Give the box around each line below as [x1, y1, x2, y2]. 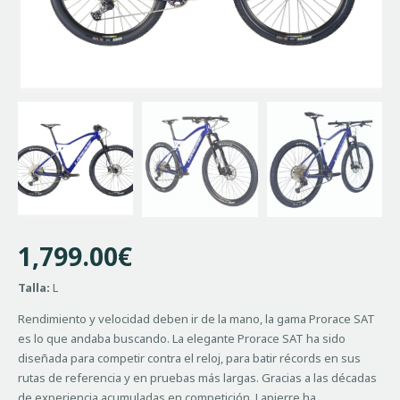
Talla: [18, 279, 50, 296]
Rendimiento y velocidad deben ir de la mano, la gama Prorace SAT [18, 310, 375, 327]
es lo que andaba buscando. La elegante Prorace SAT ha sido [18, 329, 346, 346]
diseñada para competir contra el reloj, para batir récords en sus [18, 349, 361, 366]
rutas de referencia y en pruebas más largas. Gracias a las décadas [18, 369, 377, 386]
